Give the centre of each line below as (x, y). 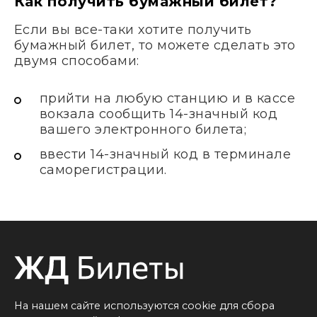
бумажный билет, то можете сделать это (155, 46)
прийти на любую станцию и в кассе (168, 98)
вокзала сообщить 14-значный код (159, 114)
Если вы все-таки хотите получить (133, 30)
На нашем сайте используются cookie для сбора (144, 305)
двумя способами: (77, 61)
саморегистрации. (103, 169)
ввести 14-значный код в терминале (166, 154)
